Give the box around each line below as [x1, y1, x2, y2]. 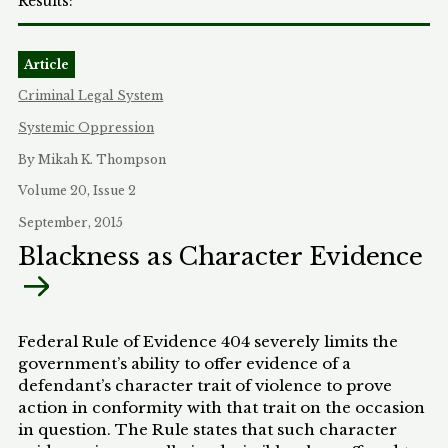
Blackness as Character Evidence [18, 241, 423, 273]
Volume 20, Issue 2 [18, 183, 137, 199]
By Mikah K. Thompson [18, 151, 167, 167]
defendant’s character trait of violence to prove [18, 375, 393, 395]
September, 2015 [18, 214, 124, 230]
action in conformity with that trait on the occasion [18, 397, 426, 417]
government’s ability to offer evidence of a [18, 353, 352, 373]
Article [24, 56, 70, 72]
